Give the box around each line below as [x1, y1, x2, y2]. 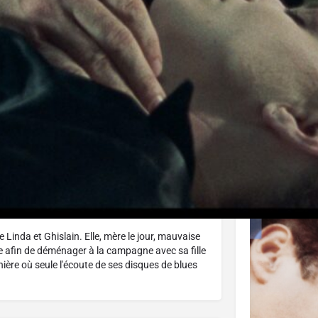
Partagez [246, 45, 286, 57]
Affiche [268, 106, 300, 119]
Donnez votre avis [119, 45, 197, 57]
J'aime [43, 45, 71, 57]
